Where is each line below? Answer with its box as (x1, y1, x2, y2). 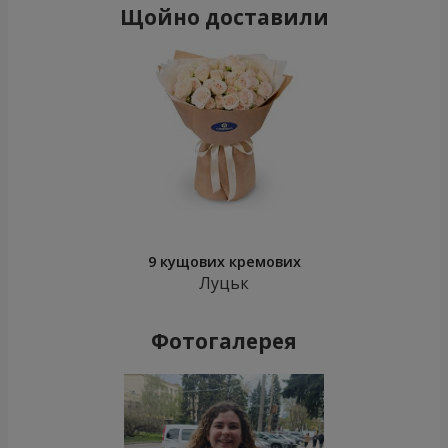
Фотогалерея (151, 327, 297, 356)
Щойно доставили (119, 3, 329, 32)
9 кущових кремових (147, 252, 301, 272)
